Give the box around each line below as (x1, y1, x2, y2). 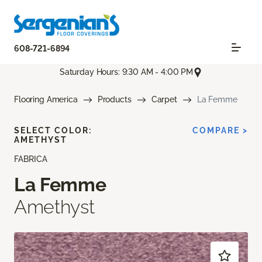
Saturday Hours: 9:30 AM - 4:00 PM (59, 67, 194, 77)
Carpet (151, 94, 177, 104)
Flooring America (14, 94, 78, 104)
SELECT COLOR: (14, 125, 92, 135)
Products (97, 94, 132, 104)
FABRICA (14, 154, 47, 164)
